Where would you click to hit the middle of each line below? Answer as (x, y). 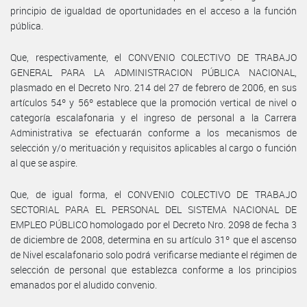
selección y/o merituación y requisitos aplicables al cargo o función (153, 147)
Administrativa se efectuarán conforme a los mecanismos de (153, 132)
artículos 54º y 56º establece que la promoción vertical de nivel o (153, 102)
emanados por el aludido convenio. (84, 284)
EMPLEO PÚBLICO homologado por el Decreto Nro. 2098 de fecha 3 (153, 224)
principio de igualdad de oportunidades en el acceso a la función (153, 10)
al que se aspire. (44, 162)
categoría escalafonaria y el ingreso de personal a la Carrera (153, 117)
